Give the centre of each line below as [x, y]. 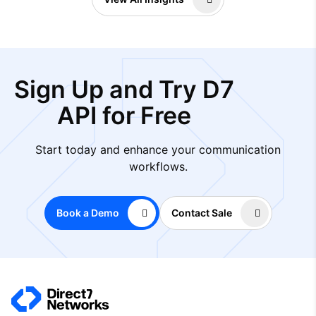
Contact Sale [201, 213]
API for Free [124, 115]
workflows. [158, 166]
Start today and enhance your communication [158, 149]
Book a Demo [87, 213]
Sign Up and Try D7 [124, 89]
